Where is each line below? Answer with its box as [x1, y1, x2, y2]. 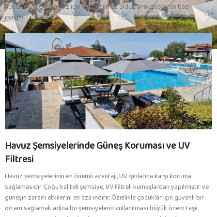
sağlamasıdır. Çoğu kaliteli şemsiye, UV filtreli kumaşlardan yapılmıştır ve [5, 182, 209, 193]
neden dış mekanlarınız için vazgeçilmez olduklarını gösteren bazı [5, 1, 190, 12]
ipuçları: [5, 12, 27, 23]
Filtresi [5, 152, 33, 168]
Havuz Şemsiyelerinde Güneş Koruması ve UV [5, 138, 190, 154]
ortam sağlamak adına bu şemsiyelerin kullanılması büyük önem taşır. [5, 203, 199, 214]
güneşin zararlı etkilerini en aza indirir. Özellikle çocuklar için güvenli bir [5, 192, 204, 203]
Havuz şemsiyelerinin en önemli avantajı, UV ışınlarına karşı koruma [5, 171, 191, 182]
